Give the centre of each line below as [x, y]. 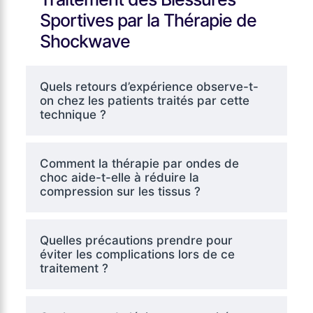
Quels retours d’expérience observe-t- [149, 86]
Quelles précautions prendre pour [136, 240]
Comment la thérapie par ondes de [139, 163]
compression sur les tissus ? [120, 191]
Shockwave [85, 41]
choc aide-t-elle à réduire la [119, 177]
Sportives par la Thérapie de [148, 20]
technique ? [73, 114]
